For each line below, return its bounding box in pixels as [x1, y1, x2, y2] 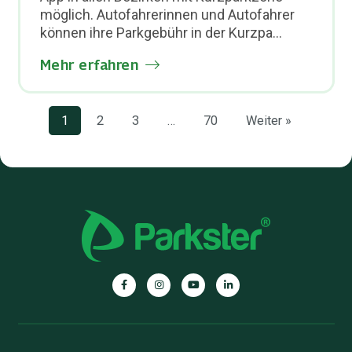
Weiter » [245, 113, 291, 128]
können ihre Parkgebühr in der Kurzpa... [39, 24, 282, 42]
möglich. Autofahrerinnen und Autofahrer [39, 6, 295, 24]
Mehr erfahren [39, 57, 139, 74]
